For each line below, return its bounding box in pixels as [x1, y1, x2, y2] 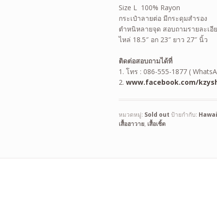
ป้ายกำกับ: [171, 110, 199, 119]
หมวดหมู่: [119, 110, 145, 119]
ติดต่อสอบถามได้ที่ [119, 56, 173, 66]
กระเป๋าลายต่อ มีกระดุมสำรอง [119, 13, 208, 23]
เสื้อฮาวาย [119, 120, 145, 128]
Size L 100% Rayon [119, 2, 181, 12]
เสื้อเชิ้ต [147, 120, 166, 128]
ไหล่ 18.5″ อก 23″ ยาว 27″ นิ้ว [119, 34, 208, 44]
